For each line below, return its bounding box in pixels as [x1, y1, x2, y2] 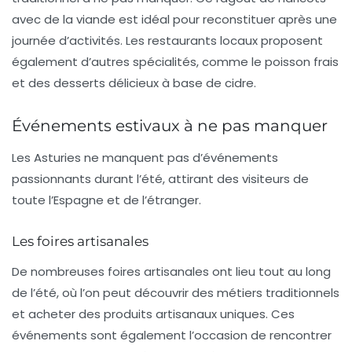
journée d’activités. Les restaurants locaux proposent [12, 32, 323, 49]
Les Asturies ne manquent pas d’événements [12, 149, 278, 167]
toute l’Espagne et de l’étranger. [12, 192, 201, 209]
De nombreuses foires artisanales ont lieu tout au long [12, 263, 331, 280]
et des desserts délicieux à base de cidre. [12, 75, 256, 92]
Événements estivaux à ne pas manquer [12, 116, 328, 136]
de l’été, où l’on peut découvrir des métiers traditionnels [12, 284, 339, 302]
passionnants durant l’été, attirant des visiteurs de [12, 170, 309, 188]
